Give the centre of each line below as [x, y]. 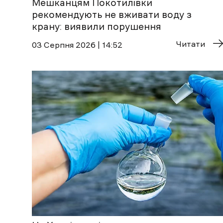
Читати [191, 44]
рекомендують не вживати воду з [112, 14]
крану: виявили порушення [97, 26]
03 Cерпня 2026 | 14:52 [77, 45]
